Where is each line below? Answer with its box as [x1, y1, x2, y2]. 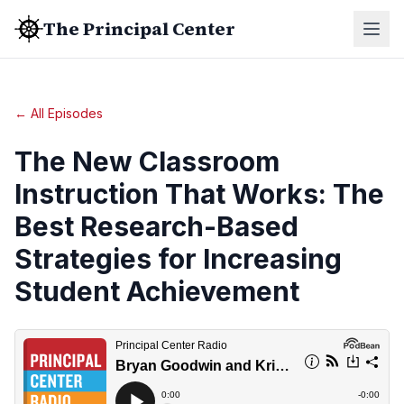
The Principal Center [43, 16, 235, 41]
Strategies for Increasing [14, 243, 342, 275]
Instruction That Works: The [14, 178, 384, 210]
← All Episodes [14, 106, 103, 121]
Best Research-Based [14, 210, 298, 243]
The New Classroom [14, 145, 280, 178]
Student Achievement [14, 275, 299, 308]
